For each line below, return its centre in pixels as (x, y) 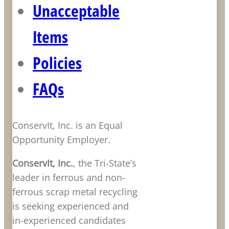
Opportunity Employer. (61, 139)
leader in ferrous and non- (69, 177)
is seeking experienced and (71, 206)
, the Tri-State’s (105, 163)
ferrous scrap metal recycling (75, 191)
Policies (57, 62)
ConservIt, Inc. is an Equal (67, 125)
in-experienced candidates (69, 220)
